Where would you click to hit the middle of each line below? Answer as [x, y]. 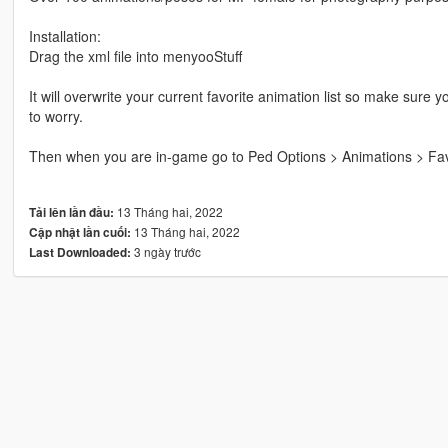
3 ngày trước [165, 252]
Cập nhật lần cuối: [79, 233]
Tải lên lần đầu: [71, 213]
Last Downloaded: [79, 253]
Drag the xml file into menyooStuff [135, 56]
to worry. [55, 116]
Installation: [64, 36]
